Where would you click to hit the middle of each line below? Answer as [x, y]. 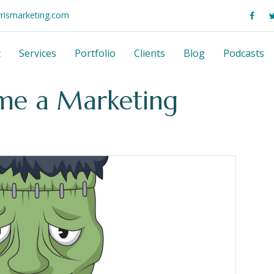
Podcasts [244, 54]
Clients [150, 54]
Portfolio [95, 54]
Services [38, 54]
